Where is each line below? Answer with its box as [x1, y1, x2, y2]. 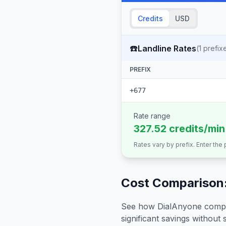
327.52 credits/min [134, 123, 225, 135]
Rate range [134, 111, 171, 120]
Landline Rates [138, 43, 196, 53]
